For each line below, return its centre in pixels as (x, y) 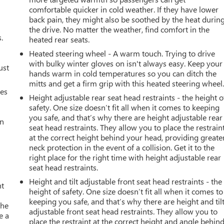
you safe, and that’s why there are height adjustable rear (126, 117)
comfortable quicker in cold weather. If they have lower (124, 9)
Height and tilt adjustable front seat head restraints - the (126, 181)
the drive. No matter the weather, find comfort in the (119, 29)
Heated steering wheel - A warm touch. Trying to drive (122, 53)
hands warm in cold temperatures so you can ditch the (123, 73)
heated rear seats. (59, 39)
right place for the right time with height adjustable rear (125, 157)
